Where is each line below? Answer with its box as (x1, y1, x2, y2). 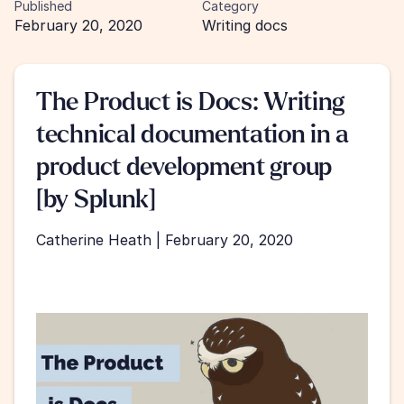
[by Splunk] (36, 186, 156, 213)
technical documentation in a (36, 121, 350, 148)
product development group (36, 153, 332, 180)
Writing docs (202, 16, 288, 34)
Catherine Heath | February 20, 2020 (36, 231, 293, 249)
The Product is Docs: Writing (36, 88, 345, 115)
